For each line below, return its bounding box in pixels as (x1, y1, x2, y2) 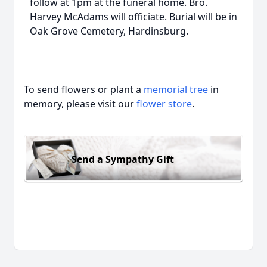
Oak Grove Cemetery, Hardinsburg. (30, 24, 188, 38)
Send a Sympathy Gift (72, 152, 174, 166)
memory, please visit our (24, 97, 136, 110)
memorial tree (144, 83, 208, 96)
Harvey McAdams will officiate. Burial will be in (30, 10, 237, 23)
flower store (136, 97, 192, 110)
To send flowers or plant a (24, 83, 144, 96)
